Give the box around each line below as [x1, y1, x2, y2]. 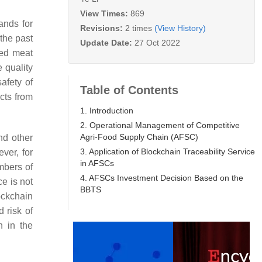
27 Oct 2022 [135, 37, 180, 47]
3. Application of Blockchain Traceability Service [80, 146, 255, 156]
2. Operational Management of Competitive [80, 120, 240, 130]
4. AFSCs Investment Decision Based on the [80, 173, 243, 182]
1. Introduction [80, 105, 133, 115]
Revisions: [80, 23, 125, 33]
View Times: [80, 8, 130, 18]
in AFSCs [80, 158, 114, 168]
